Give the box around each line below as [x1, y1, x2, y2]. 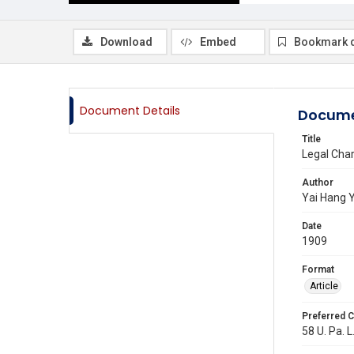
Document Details [80, 103, 180, 119]
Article [310, 281, 338, 292]
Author [302, 177, 333, 188]
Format [302, 264, 334, 275]
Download [100, 36, 153, 48]
